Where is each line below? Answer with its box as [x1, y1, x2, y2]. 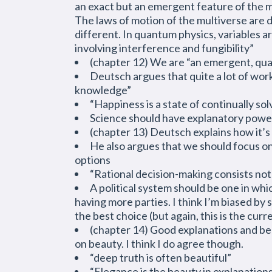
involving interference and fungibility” [75, 41, 254, 55]
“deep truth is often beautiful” [90, 251, 231, 264]
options [75, 153, 110, 166]
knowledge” [75, 83, 131, 97]
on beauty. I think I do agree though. [75, 237, 243, 250]
